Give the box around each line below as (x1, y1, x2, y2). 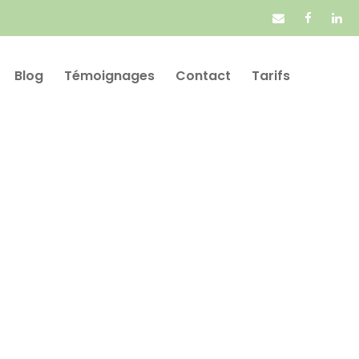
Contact (175, 67, 231, 85)
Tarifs (252, 67, 290, 85)
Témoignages (64, 67, 155, 85)
